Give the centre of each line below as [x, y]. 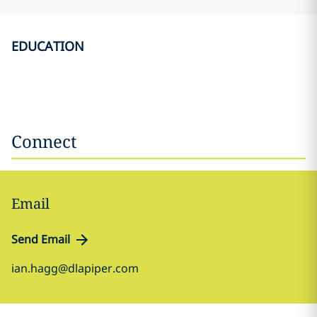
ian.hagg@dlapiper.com [75, 268]
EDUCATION [48, 46]
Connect [44, 141]
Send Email [41, 239]
